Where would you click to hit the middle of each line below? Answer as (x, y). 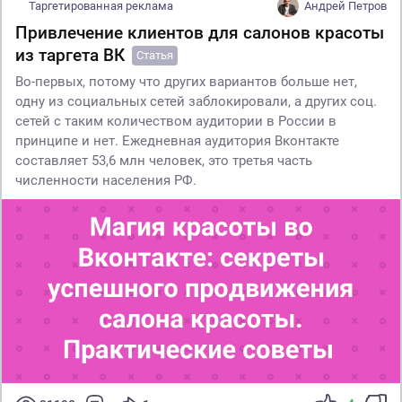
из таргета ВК (70, 55)
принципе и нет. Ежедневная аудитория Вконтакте (177, 140)
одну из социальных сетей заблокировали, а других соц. (196, 101)
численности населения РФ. (108, 180)
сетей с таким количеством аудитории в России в (176, 121)
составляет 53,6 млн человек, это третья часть (164, 160)
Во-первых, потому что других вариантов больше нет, (186, 81)
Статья (155, 55)
